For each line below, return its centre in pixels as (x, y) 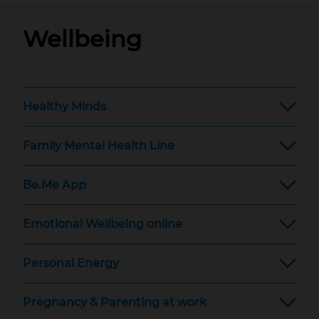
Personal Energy (71, 263)
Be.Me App (54, 185)
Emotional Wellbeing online (103, 224)
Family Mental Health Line (99, 146)
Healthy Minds (64, 106)
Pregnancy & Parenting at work (115, 302)
